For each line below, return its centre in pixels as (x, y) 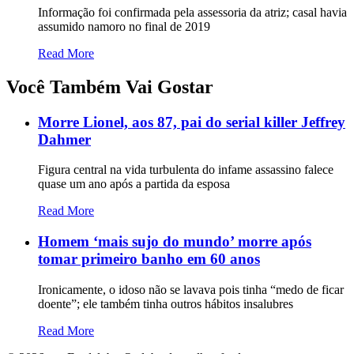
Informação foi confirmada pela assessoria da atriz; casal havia (192, 12)
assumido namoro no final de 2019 (124, 26)
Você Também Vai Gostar (110, 87)
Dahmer (64, 139)
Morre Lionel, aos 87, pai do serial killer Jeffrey (192, 122)
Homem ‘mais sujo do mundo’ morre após (175, 242)
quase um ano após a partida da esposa (134, 184)
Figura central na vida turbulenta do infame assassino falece (186, 170)
